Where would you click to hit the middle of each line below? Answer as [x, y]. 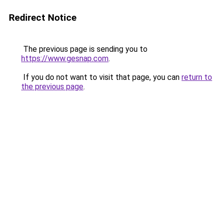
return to [197, 77]
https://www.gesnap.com [65, 58]
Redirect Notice [43, 18]
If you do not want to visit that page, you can [101, 77]
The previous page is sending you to [84, 49]
